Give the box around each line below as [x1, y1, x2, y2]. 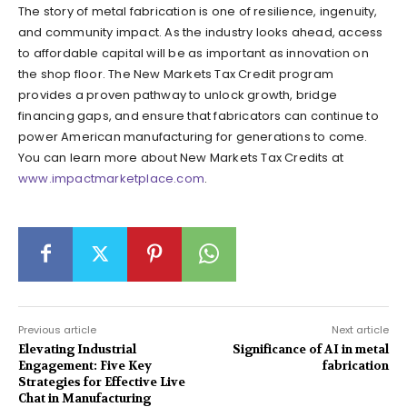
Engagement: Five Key [18, 357, 152, 373]
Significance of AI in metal [232, 341, 389, 357]
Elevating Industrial [18, 341, 136, 357]
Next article [331, 322, 389, 337]
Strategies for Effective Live [18, 373, 185, 390]
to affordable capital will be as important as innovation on [18, 44, 369, 62]
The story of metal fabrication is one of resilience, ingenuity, [18, 2, 378, 20]
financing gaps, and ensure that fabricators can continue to [18, 106, 379, 124]
